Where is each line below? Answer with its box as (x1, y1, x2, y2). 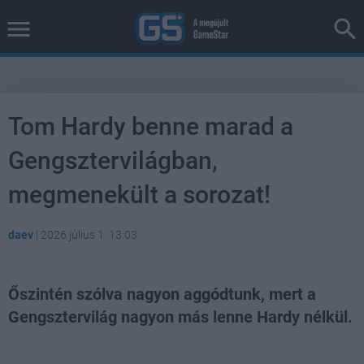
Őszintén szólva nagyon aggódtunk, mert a (8, 284, 316, 304)
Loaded (164, 342, 193, 352)
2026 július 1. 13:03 (41, 228, 137, 241)
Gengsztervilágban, (8, 146, 218, 175)
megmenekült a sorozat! (8, 180, 271, 209)
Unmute (57, 344, 86, 353)
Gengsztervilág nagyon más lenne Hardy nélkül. (8, 307, 353, 327)
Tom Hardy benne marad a (8, 112, 293, 141)
